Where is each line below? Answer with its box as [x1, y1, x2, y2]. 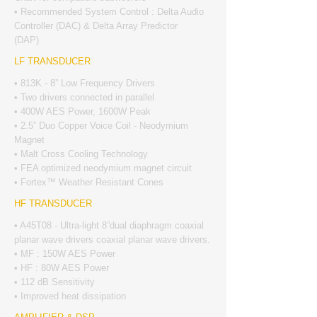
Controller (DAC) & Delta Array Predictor [14, 21, 178, 31]
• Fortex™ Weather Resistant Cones [14, 177, 163, 188]
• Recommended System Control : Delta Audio [14, 6, 204, 17]
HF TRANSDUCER [14, 198, 92, 209]
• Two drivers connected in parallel [14, 92, 154, 103]
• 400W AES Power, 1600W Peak [14, 106, 151, 117]
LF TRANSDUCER [14, 56, 91, 67]
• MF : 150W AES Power [14, 248, 115, 259]
